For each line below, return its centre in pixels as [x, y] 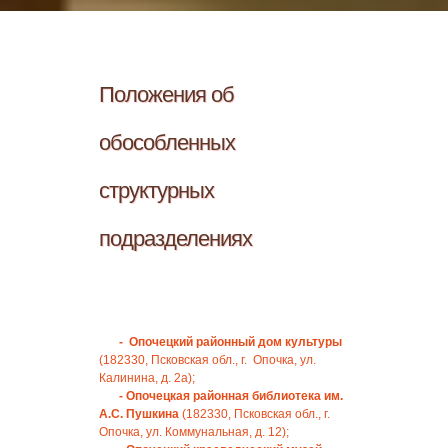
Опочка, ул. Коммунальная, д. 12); [194, 432]
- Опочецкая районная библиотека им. [231, 396]
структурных [156, 190]
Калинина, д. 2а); [147, 378]
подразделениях [175, 238]
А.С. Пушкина [139, 414]
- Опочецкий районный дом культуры [230, 342]
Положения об [166, 94]
